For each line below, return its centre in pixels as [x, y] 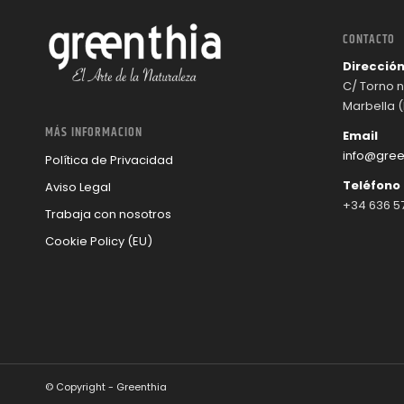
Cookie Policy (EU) [99, 242]
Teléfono [371, 186]
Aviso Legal [78, 188]
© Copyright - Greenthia [106, 387]
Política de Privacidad [109, 161]
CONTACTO [368, 40]
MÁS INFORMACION [94, 133]
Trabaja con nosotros [108, 215]
